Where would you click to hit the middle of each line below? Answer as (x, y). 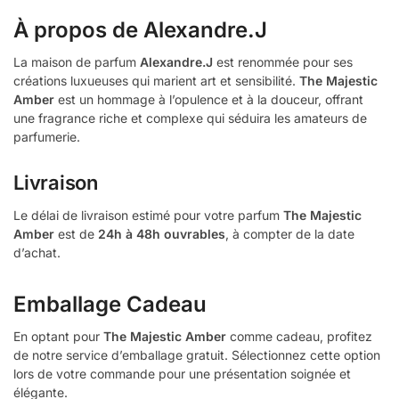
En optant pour (58, 337)
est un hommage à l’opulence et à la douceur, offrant (209, 100)
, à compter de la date (290, 234)
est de (76, 234)
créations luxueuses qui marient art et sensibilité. (156, 81)
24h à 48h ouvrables (162, 234)
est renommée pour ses (283, 62)
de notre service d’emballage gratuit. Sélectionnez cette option (197, 355)
